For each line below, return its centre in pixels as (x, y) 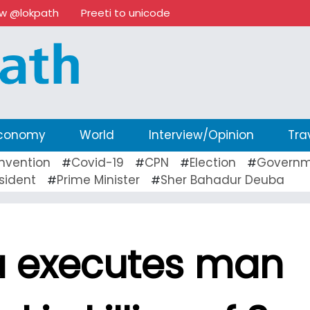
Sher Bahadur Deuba (222, 180)
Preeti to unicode (126, 13)
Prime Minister (98, 180)
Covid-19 (98, 162)
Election (213, 162)
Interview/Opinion (201, 135)
